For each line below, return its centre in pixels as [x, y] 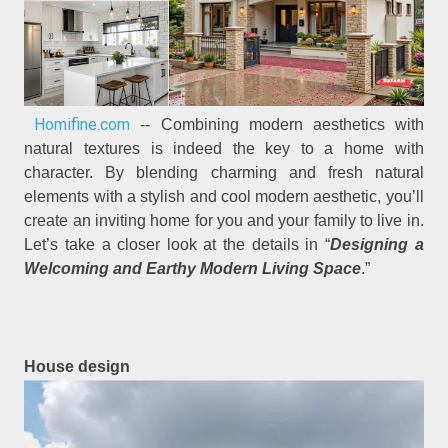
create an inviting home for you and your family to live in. [224, 221]
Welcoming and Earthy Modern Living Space [193, 269]
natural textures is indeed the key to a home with [224, 149]
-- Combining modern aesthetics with [277, 125]
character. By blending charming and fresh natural [224, 173]
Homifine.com [82, 125]
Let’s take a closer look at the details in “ [177, 245]
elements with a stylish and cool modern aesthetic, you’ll [224, 197]
